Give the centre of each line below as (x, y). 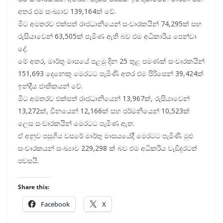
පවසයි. (28, 161)
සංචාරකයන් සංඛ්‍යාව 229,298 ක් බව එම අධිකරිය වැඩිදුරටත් (108, 148)
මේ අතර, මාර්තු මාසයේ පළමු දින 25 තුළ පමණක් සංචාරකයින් (111, 61)
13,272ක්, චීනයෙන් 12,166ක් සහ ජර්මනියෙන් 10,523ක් (104, 111)
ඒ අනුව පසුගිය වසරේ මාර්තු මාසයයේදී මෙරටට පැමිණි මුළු (106, 136)
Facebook (55, 204)
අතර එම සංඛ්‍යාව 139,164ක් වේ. (67, 11)
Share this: (34, 187)
